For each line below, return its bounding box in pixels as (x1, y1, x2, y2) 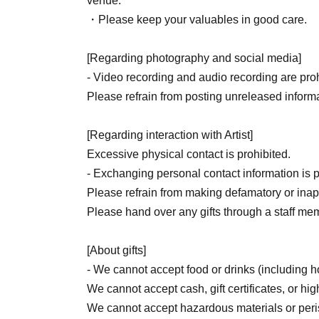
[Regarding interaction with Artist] (87, 129, 253, 141)
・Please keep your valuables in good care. (87, 14, 307, 26)
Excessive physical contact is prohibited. (87, 148, 291, 160)
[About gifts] (87, 244, 146, 256)
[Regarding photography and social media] (87, 52, 301, 64)
